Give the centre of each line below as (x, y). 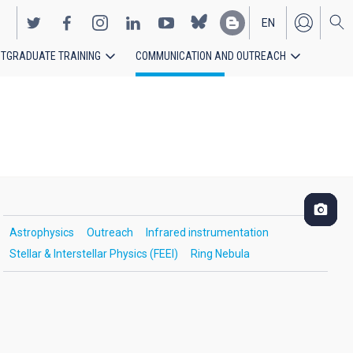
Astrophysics (41, 232)
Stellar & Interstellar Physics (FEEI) (93, 254)
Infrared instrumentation (207, 232)
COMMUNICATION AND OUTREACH (211, 56)
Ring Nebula (220, 254)
